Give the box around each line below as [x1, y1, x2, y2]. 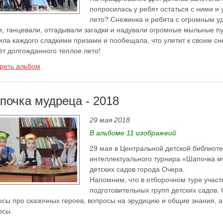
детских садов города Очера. [90, 165, 185, 173]
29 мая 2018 [90, 116, 130, 124]
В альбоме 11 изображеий [90, 129, 176, 137]
